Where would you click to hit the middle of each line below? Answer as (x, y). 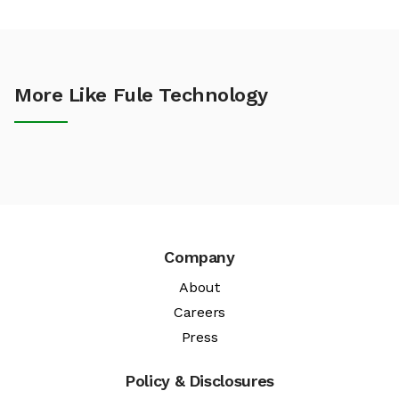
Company (199, 257)
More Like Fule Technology (141, 95)
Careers (199, 313)
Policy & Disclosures (199, 381)
